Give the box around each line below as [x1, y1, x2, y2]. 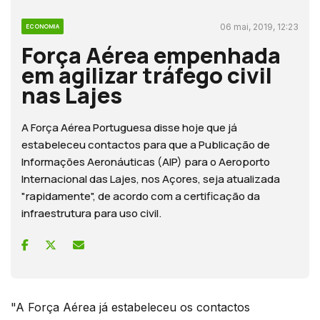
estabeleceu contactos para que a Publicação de [21, 137, 270, 153]
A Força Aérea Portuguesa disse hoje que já [21, 120, 237, 136]
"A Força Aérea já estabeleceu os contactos [11, 300, 250, 315]
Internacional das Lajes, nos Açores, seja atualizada [21, 171, 280, 187]
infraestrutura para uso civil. [21, 206, 161, 221]
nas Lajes [21, 80, 122, 111]
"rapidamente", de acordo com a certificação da [21, 189, 260, 204]
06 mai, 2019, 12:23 [220, 21, 299, 33]
